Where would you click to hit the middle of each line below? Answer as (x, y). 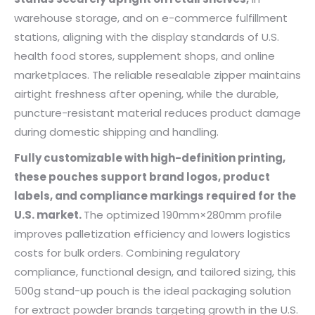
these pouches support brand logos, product (142, 177)
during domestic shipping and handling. (116, 132)
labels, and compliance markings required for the (155, 196)
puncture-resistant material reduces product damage (157, 113)
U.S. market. (49, 215)
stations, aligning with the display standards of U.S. (147, 37)
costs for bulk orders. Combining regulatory (127, 253)
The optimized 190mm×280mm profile (183, 215)
